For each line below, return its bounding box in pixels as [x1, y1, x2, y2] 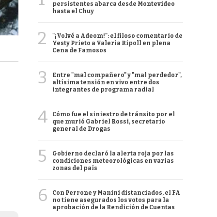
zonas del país [52, 165, 97, 171]
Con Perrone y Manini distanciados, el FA [52, 189, 180, 196]
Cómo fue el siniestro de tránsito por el [52, 111, 175, 118]
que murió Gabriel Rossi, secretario [52, 118, 165, 125]
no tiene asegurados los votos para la [52, 197, 169, 203]
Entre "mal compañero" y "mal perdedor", [52, 72, 182, 78]
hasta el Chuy [52, 8, 94, 15]
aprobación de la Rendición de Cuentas [52, 204, 175, 211]
